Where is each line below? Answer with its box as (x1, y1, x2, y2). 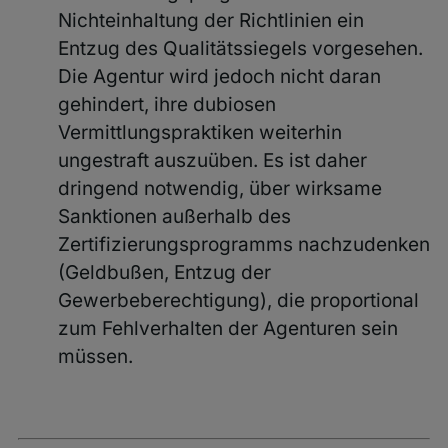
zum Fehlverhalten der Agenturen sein (57, 316, 398, 340)
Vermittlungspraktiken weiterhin (57, 120, 342, 144)
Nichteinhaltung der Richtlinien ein (57, 8, 364, 32)
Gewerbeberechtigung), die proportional (57, 288, 419, 312)
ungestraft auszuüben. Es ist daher (57, 148, 367, 172)
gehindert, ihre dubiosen (57, 92, 276, 116)
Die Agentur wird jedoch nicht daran (57, 64, 381, 88)
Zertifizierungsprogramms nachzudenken (57, 232, 430, 256)
